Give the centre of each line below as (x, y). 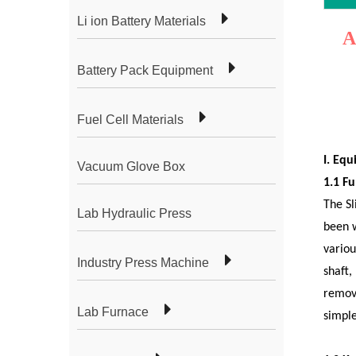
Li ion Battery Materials (141, 21)
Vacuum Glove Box (131, 166)
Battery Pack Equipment (145, 70)
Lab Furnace (113, 311)
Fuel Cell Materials (130, 119)
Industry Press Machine (143, 262)
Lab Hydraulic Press (134, 213)
